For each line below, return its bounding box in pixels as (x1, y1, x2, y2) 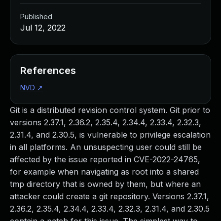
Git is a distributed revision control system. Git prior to (10, 105, 210, 115)
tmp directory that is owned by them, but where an (10, 179, 201, 189)
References (20, 65, 76, 76)
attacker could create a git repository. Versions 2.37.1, (10, 191, 209, 201)
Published (20, 12, 52, 21)
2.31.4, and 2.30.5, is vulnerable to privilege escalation (10, 130, 211, 140)
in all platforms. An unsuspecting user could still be (10, 142, 202, 152)
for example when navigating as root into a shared (10, 167, 199, 177)
